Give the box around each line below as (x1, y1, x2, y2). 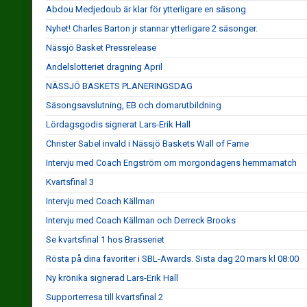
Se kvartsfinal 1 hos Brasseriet (46, 234, 164, 245)
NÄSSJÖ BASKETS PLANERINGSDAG (46, 81, 193, 91)
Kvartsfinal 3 (46, 177, 94, 187)
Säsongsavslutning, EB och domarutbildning (46, 100, 221, 110)
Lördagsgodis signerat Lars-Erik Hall (46, 119, 191, 130)
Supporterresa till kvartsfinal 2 (46, 292, 163, 302)
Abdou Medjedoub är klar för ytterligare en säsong (46, 4, 246, 14)
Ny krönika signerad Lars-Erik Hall (46, 273, 178, 283)
